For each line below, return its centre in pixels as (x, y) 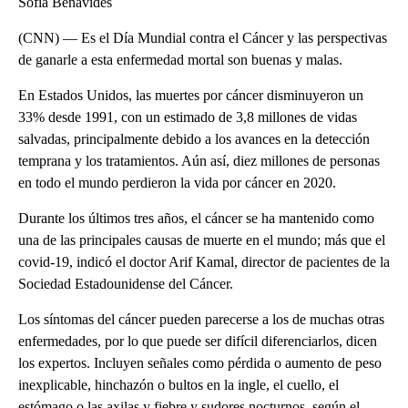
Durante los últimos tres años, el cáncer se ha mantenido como (196, 218)
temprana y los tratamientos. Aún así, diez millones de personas (199, 160)
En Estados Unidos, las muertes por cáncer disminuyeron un (191, 95)
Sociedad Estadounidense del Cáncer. (126, 283)
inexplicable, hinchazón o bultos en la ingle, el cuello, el (178, 384)
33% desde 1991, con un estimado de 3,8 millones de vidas (188, 117)
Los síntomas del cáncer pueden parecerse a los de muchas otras (201, 319)
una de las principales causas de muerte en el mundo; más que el (202, 240)
